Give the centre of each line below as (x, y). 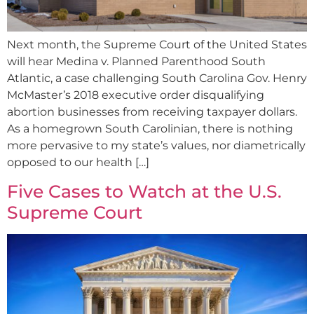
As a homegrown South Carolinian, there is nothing (150, 129)
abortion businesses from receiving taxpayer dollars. (152, 112)
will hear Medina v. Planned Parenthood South (136, 62)
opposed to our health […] (78, 163)
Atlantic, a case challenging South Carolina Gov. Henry (157, 78)
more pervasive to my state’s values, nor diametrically (156, 146)
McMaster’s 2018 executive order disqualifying (136, 95)
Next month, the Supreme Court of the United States (157, 45)
